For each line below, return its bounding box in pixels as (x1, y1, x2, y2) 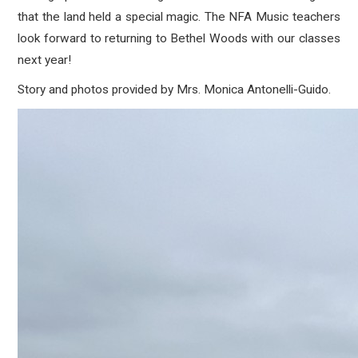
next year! (18, 53, 72, 67)
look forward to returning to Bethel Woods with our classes (18, 31, 340, 46)
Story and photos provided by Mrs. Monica (18, 82, 248, 97)
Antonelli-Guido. (247, 82, 332, 97)
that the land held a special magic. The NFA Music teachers (18, 10, 340, 24)
